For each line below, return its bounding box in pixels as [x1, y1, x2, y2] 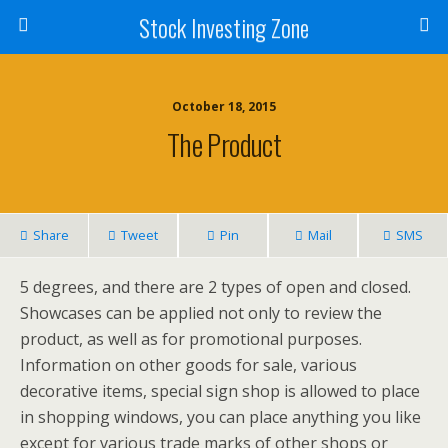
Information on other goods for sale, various [20, 354, 357, 376]
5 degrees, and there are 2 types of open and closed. [20, 276, 411, 298]
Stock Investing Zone [139, 9, 309, 45]
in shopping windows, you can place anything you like [20, 406, 421, 428]
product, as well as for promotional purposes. [20, 328, 362, 350]
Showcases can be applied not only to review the [20, 302, 382, 324]
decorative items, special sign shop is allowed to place [20, 380, 420, 402]
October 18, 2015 [172, 98, 276, 115]
